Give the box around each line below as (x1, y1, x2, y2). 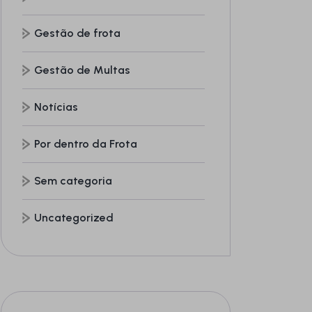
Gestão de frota (34, 26, 120, 40)
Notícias (34, 100, 78, 114)
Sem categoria (34, 173, 112, 187)
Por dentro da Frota (34, 136, 137, 150)
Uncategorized (34, 210, 114, 224)
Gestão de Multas (34, 63, 130, 77)
